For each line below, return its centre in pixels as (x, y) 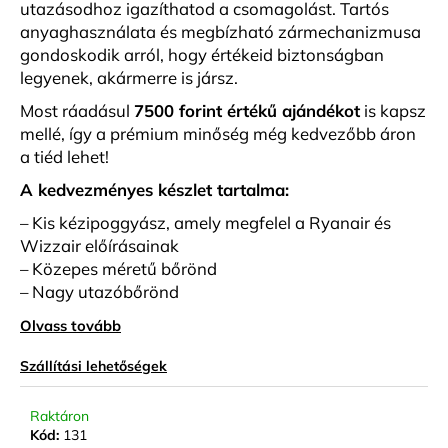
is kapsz (393, 110)
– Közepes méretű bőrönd (118, 268)
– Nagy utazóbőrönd (101, 291)
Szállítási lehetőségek (93, 365)
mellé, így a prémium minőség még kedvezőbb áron (218, 133)
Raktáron (59, 415)
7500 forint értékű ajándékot (247, 110)
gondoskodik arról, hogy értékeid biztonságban (202, 54)
